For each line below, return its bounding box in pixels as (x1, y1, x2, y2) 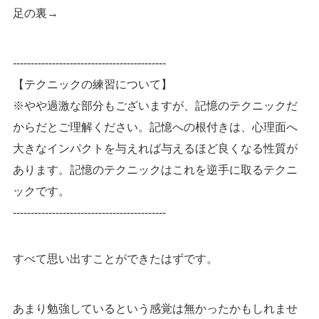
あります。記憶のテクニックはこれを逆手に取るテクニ (12, 164, 298, 177)
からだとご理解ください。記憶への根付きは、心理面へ (12, 121, 298, 134)
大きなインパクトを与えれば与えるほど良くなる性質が (12, 142, 298, 155)
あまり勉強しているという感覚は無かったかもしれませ (12, 303, 298, 315)
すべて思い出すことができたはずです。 (12, 253, 218, 266)
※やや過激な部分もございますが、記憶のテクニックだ (12, 100, 298, 113)
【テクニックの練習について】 (12, 78, 172, 91)
